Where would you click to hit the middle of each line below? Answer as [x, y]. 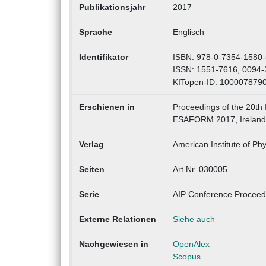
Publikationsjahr [112, 7]
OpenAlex [191, 244]
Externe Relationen [117, 219]
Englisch [188, 32]
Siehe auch [194, 219]
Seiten [91, 170]
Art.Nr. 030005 [200, 170]
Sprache [95, 32]
